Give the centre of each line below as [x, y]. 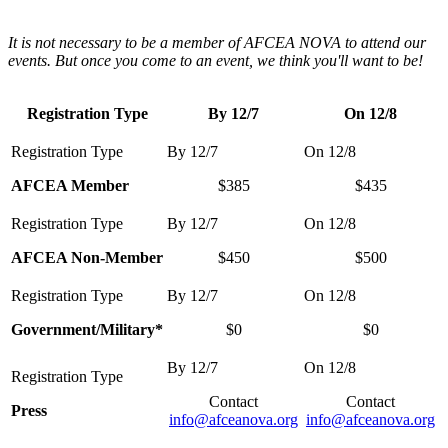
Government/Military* [87, 330]
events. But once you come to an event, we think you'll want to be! [215, 61]
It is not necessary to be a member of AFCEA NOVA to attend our [217, 43]
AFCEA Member [70, 186]
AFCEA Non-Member [87, 258]
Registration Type [87, 114]
